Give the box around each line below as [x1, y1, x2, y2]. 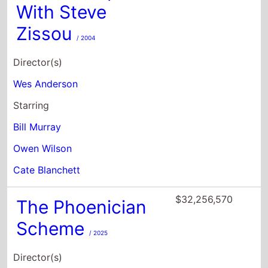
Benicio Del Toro [13, 240, 89, 253]
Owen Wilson [13, 67, 72, 80]
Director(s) [13, 176, 63, 188]
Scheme [16, 142, 90, 165]
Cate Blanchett [13, 89, 81, 101]
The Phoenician [16, 121, 147, 143]
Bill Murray [13, 45, 62, 58]
